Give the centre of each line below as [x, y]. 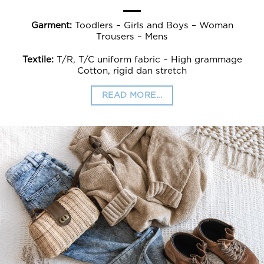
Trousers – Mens [132, 37]
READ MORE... [132, 95]
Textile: [38, 60]
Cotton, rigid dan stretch [132, 71]
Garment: [51, 26]
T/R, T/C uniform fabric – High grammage [148, 60]
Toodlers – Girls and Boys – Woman [152, 26]
